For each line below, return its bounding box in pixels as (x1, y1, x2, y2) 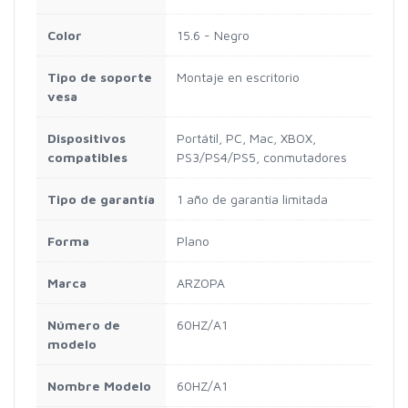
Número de (47, 317, 120, 333)
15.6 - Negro (177, 27, 250, 44)
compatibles (47, 149, 127, 166)
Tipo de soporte (47, 69, 152, 86)
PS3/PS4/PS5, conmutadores (177, 149, 347, 166)
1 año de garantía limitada (177, 191, 328, 208)
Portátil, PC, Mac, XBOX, (177, 130, 316, 147)
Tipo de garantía (47, 191, 155, 208)
